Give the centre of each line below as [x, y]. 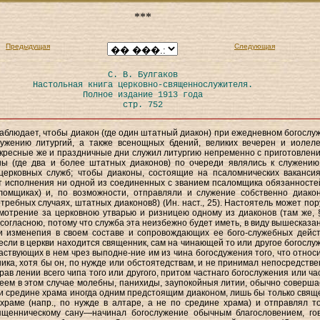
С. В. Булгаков [142, 75]
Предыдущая [28, 46]
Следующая [255, 46]
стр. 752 [142, 105]
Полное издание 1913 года [142, 95]
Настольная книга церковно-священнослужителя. [142, 85]
